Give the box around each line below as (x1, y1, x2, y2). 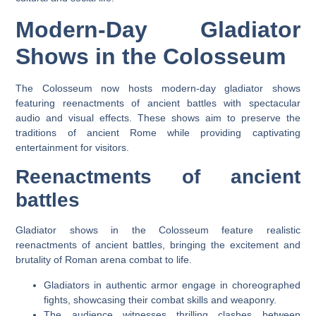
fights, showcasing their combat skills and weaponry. (44, 293, 277, 305)
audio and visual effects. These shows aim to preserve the (16, 111, 300, 123)
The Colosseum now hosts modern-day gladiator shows (16, 82, 300, 94)
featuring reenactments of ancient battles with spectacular (16, 97, 300, 109)
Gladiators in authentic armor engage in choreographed (44, 279, 300, 291)
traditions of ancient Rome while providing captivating (16, 126, 300, 138)
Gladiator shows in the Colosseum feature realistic (16, 224, 300, 236)
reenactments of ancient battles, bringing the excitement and (16, 239, 300, 251)
